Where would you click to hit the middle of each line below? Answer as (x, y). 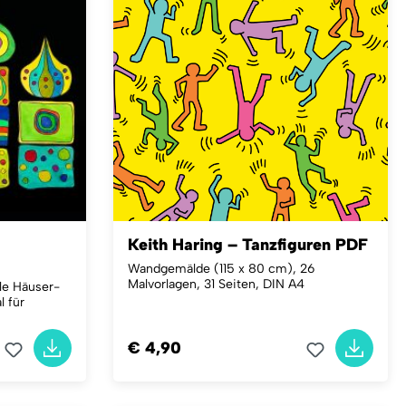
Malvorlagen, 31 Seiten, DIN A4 (216, 284)
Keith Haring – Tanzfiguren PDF (247, 245)
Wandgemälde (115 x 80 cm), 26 (221, 269)
